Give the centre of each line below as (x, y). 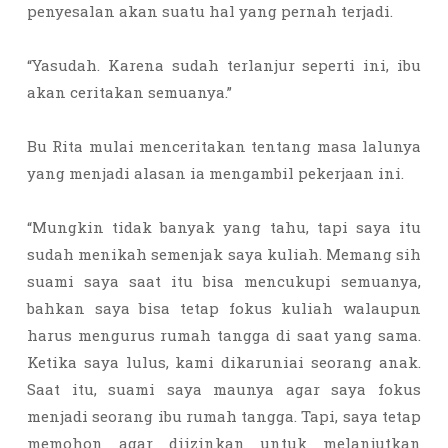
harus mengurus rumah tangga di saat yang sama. (224, 335)
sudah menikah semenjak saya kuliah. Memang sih (224, 254)
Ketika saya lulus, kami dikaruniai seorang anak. (224, 362)
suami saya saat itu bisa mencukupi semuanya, (224, 281)
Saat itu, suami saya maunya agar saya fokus (224, 389)
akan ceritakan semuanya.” (131, 92)
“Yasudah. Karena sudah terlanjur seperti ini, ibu (224, 65)
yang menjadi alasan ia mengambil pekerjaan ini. (217, 173)
